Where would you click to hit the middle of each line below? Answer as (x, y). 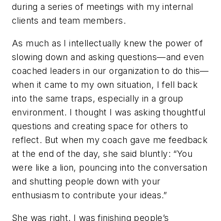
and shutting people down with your (86, 181)
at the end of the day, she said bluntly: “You (102, 153)
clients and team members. (69, 21)
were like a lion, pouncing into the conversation (110, 167)
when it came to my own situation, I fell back (105, 84)
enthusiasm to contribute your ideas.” (90, 195)
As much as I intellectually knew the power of (107, 43)
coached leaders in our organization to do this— (110, 71)
